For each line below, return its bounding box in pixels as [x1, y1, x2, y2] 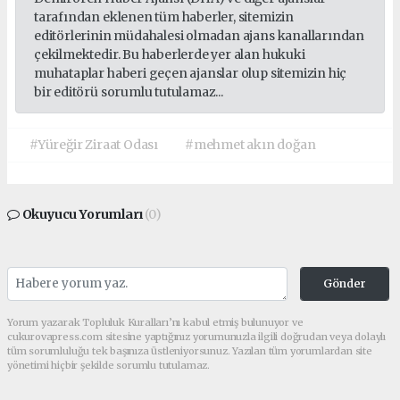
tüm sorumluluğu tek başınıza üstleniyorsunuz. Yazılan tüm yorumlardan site [7, 345, 372, 358]
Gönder [322, 277, 366, 291]
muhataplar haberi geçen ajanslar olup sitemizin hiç [34, 65, 347, 82]
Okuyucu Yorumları [19, 206, 146, 223]
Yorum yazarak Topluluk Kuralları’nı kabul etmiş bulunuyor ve [7, 316, 304, 329]
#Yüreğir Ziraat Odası [29, 137, 158, 154]
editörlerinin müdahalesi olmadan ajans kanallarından [34, 28, 365, 45]
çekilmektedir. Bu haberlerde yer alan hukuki [34, 46, 305, 63]
